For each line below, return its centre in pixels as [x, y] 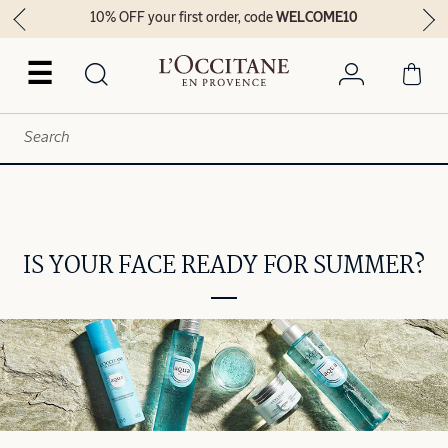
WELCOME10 [317, 18]
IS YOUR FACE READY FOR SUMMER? [224, 266]
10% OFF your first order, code [183, 18]
